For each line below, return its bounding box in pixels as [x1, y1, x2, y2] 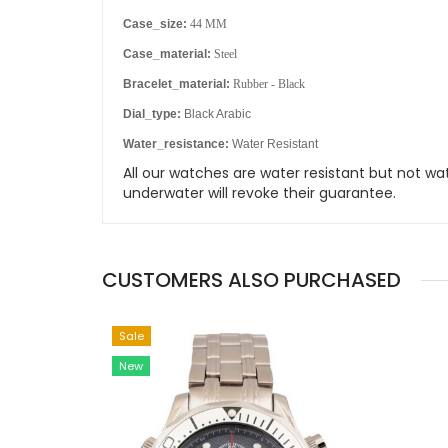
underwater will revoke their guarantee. [123, 183, 396, 203]
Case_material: [123, 47, 211, 61]
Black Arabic [181, 107, 251, 121]
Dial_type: [123, 107, 181, 121]
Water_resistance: [123, 137, 229, 151]
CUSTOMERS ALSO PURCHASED [102, 266, 401, 294]
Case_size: [123, 17, 187, 31]
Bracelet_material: [123, 77, 230, 91]
